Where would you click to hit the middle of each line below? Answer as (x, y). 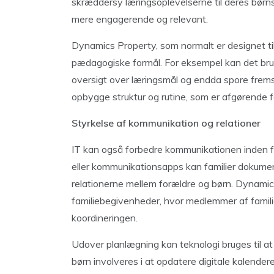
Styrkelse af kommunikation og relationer (166, 123)
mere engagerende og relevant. (140, 19)
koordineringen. (105, 218)
